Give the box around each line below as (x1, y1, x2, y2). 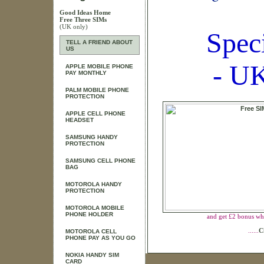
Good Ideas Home (60, 9, 111, 16)
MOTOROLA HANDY (65, 181, 122, 187)
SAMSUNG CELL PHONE (65, 157, 136, 164)
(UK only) (60, 23, 88, 30)
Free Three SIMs (60, 16, 107, 23)
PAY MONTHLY (65, 70, 107, 76)
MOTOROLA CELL (65, 228, 117, 235)
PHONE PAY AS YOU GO (65, 235, 136, 241)
